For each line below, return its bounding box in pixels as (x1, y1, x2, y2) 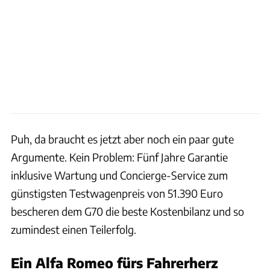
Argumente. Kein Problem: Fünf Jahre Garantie (11, 149, 228, 164)
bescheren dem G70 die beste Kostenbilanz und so (11, 204, 244, 218)
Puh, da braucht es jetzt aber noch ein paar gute (11, 131, 234, 146)
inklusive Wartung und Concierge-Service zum (11, 168, 228, 182)
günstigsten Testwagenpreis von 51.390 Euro (11, 186, 223, 200)
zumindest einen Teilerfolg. (11, 222, 136, 236)
